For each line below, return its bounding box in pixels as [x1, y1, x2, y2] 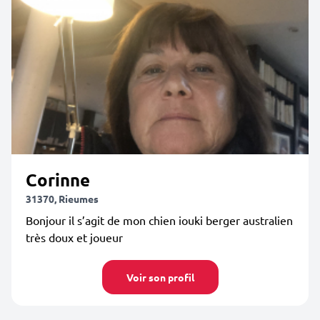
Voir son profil [126, 271, 194, 284]
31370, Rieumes [26, 192, 99, 205]
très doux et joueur [26, 230, 123, 244]
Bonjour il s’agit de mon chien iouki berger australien [26, 213, 293, 227]
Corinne [26, 169, 90, 191]
